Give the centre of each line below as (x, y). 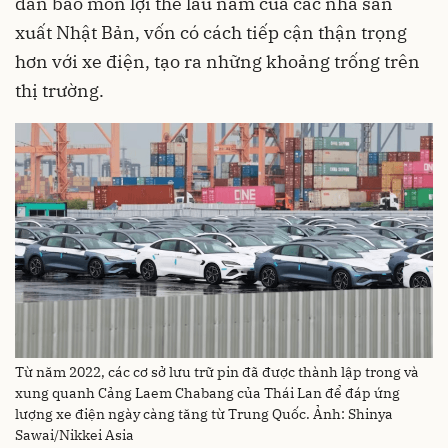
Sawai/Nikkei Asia (74, 434)
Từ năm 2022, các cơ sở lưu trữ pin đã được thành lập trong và (217, 371)
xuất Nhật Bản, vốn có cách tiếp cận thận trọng (211, 32)
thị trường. (59, 90)
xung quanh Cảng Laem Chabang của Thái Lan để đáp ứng (207, 392)
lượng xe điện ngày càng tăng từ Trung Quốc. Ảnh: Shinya (204, 413)
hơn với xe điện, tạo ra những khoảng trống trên (217, 61)
